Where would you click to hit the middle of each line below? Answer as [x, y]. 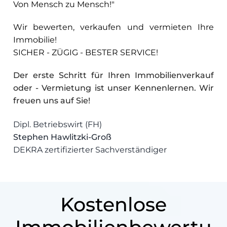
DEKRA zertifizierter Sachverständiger [91, 149]
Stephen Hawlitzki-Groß [62, 137]
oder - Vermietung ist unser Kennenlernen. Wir [113, 88]
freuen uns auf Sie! [52, 100]
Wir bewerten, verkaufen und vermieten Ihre [113, 27]
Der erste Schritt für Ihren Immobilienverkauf [113, 75]
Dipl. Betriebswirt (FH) [58, 124]
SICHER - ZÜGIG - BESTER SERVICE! [86, 52]
